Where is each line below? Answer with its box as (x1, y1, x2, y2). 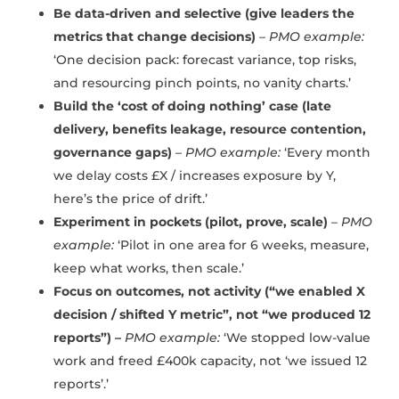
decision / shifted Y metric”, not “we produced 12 (53, 306, 370, 323)
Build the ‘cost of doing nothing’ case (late (53, 98, 331, 115)
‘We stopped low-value (220, 330, 370, 346)
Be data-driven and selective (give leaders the (53, 5, 354, 22)
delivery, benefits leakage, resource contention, (53, 121, 366, 138)
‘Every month (281, 144, 370, 161)
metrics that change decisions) (53, 28, 256, 45)
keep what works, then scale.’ (53, 260, 244, 277)
